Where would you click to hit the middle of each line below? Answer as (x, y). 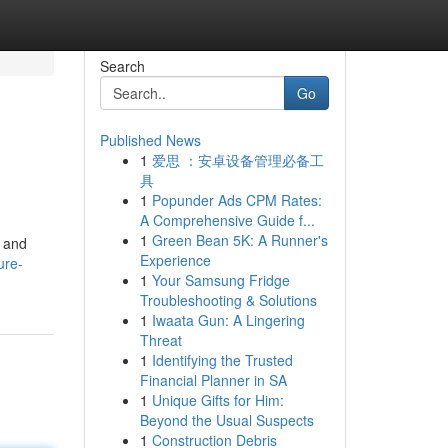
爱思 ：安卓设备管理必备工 (237, 160)
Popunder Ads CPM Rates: (236, 200)
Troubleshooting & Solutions (228, 300)
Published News (150, 140)
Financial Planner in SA (213, 380)
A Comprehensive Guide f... (227, 220)
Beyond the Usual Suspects (226, 420)
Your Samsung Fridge (220, 280)
